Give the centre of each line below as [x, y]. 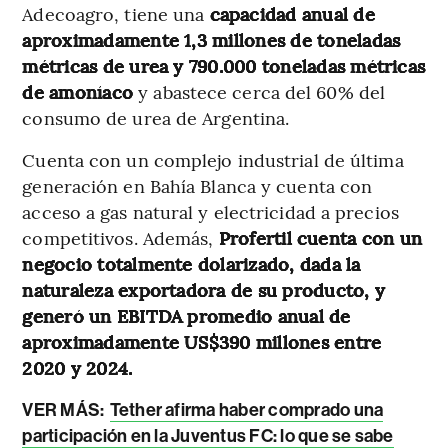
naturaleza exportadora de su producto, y [203, 289]
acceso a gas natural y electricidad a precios [210, 211]
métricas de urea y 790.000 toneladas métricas [224, 65]
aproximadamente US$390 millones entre [202, 341]
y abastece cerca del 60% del [262, 91]
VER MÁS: [65, 409]
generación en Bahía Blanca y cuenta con [197, 185]
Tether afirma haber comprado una [246, 409]
